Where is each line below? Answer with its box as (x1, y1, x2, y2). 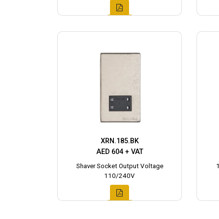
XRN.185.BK (100, 136, 139, 145)
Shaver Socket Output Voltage (76, 162, 163, 170)
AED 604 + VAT (96, 147, 143, 156)
